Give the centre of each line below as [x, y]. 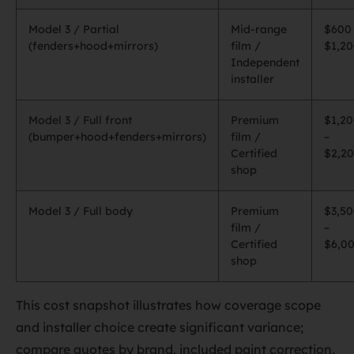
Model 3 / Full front [80, 120]
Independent [265, 62]
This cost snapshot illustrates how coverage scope [168, 305]
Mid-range [259, 29]
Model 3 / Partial [74, 29]
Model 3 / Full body [81, 211]
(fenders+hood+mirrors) [93, 46]
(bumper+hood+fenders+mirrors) [117, 137]
